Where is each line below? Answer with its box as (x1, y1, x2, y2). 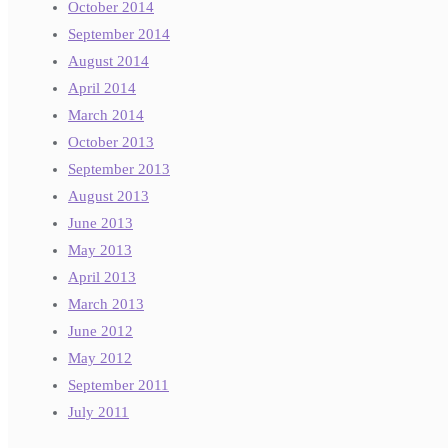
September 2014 (68, 26, 170, 43)
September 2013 (68, 161, 170, 178)
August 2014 (68, 53, 149, 70)
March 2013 (68, 296, 144, 313)
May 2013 (68, 242, 132, 259)
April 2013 (68, 269, 136, 286)
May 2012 (68, 350, 132, 367)
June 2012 (68, 323, 133, 340)
